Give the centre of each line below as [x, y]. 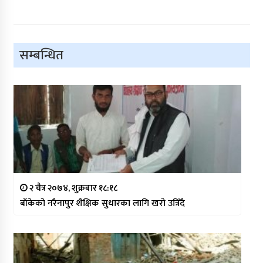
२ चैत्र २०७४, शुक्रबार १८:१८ [72, 188]
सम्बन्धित [41, 55]
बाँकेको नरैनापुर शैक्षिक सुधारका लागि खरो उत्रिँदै [102, 204]
